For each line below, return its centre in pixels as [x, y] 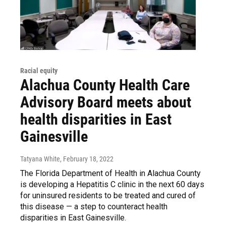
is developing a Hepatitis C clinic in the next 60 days [112, 185]
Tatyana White [40, 159]
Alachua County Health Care [105, 85]
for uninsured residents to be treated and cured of [108, 196]
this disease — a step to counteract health [94, 207]
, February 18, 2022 [87, 159]
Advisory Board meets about [106, 102]
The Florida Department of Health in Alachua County [110, 174]
